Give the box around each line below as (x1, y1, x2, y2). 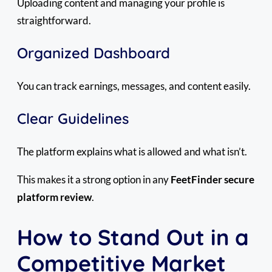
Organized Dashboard (17, 43, 170, 62)
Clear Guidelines (17, 109, 129, 127)
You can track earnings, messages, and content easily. (17, 79, 251, 92)
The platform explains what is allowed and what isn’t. (17, 144, 247, 158)
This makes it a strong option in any (17, 172, 171, 186)
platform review (17, 190, 92, 203)
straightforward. (17, 13, 91, 27)
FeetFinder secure (171, 172, 254, 186)
